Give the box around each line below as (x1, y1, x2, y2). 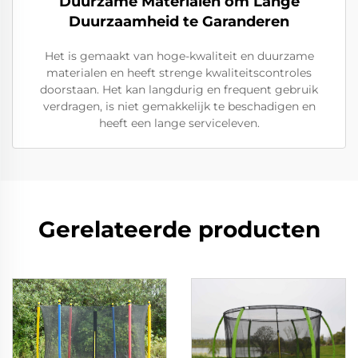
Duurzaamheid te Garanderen (69, 12, 289, 30)
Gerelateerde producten (38, 215, 320, 243)
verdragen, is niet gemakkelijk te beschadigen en (42, 98, 316, 113)
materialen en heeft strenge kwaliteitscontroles (46, 65, 312, 80)
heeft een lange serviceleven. (98, 115, 260, 130)
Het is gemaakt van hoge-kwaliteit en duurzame (44, 48, 314, 63)
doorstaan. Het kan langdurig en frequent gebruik (40, 82, 318, 97)
